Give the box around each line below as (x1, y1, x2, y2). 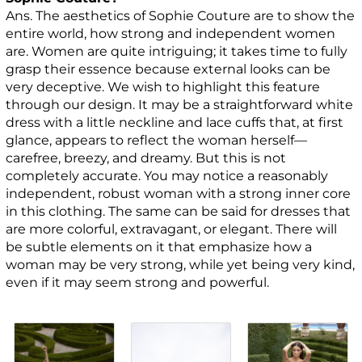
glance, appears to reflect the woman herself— (6, 132, 308, 148)
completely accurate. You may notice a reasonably (6, 167, 329, 183)
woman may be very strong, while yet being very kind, (6, 256, 356, 272)
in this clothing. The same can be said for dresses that (6, 203, 351, 219)
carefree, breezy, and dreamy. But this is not (6, 149, 287, 166)
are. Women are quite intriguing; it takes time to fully (6, 43, 348, 59)
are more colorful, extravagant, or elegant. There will (6, 221, 338, 237)
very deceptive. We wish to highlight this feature (6, 78, 321, 95)
